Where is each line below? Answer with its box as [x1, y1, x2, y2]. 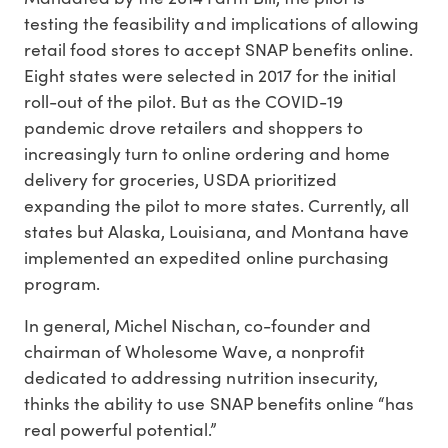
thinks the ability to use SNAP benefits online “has [24, 391, 415, 416]
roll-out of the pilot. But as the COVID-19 [24, 89, 343, 114]
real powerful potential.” [24, 417, 218, 442]
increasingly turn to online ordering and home [24, 141, 390, 166]
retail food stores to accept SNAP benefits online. [24, 37, 413, 62]
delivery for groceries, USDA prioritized [24, 167, 337, 192]
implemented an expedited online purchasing [24, 245, 389, 270]
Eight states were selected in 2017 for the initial [24, 63, 396, 88]
